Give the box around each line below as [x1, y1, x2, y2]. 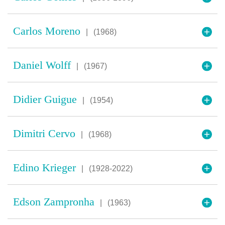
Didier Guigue [13, 93, 80, 105]
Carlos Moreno [13, 25, 83, 37]
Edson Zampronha [13, 195, 97, 208]
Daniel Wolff [13, 59, 74, 71]
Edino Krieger [13, 161, 79, 174]
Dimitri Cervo [13, 127, 78, 140]
